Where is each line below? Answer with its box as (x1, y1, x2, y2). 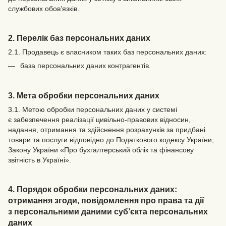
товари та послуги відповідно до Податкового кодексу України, (8, 135, 214, 144)
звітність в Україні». (8, 155, 71, 164)
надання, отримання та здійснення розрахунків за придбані (8, 125, 205, 134)
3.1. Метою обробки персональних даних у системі (8, 105, 177, 114)
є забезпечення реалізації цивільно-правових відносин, (8, 115, 191, 124)
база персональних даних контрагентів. (20, 61, 151, 70)
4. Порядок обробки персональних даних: (8, 184, 177, 194)
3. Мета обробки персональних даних (8, 90, 159, 100)
